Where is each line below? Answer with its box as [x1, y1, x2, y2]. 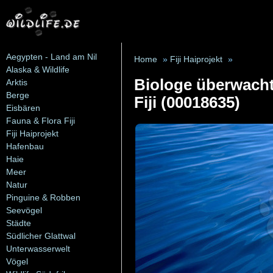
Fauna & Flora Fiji [6, 116, 75, 126]
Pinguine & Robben [6, 193, 80, 202]
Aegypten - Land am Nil [6, 52, 97, 62]
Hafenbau [6, 141, 44, 151]
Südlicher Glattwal [6, 231, 76, 241]
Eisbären [6, 103, 40, 113]
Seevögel [6, 205, 42, 215]
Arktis [6, 77, 27, 87]
